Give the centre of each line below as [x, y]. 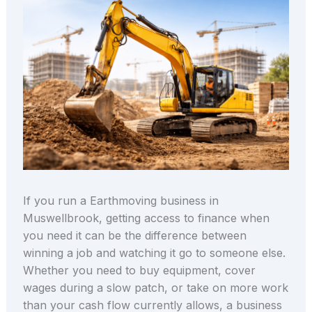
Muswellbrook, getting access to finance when [146, 218]
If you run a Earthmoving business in [120, 201]
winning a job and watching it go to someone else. [154, 253]
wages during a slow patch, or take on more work [155, 288]
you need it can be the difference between [134, 236]
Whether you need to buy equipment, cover [139, 271]
